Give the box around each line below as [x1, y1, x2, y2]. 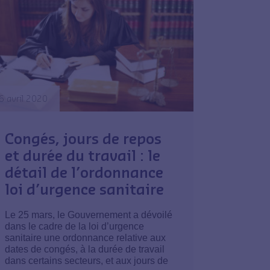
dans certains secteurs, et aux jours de [4, 255, 168, 266]
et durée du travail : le [4, 145, 160, 164]
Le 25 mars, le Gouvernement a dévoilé [4, 209, 172, 220]
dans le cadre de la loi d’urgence [4, 221, 144, 231]
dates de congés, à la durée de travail [4, 243, 165, 254]
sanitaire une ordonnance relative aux [4, 232, 166, 243]
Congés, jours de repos [4, 128, 162, 147]
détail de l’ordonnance [4, 162, 163, 181]
